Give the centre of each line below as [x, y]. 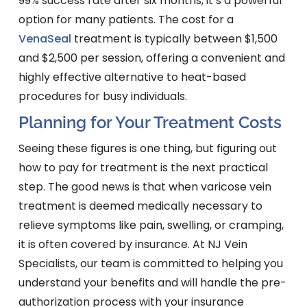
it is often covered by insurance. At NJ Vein [133, 245]
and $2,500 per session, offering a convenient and [151, 58]
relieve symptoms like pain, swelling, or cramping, [151, 225]
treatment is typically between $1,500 [174, 39]
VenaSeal [45, 39]
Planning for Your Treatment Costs [150, 123]
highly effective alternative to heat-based [132, 77]
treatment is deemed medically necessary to [140, 206]
